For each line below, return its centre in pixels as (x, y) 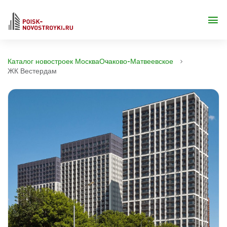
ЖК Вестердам (32, 71)
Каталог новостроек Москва (53, 61)
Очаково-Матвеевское (136, 61)
